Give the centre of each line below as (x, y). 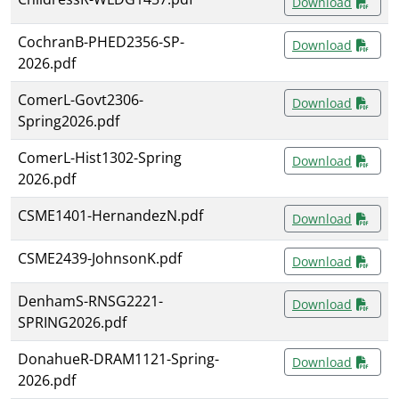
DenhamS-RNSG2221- (90, 301)
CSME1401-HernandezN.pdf (110, 216)
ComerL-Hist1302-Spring (100, 158)
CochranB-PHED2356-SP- (101, 42)
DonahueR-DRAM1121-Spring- (118, 359)
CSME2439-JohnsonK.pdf (100, 259)
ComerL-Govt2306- (81, 100)
